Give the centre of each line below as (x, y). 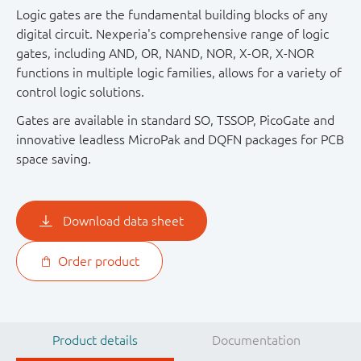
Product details (95, 340)
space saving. (54, 159)
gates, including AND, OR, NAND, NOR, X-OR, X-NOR (165, 54)
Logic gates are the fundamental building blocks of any (172, 15)
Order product (98, 261)
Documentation (256, 340)
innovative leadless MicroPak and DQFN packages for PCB (180, 140)
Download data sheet (124, 221)
